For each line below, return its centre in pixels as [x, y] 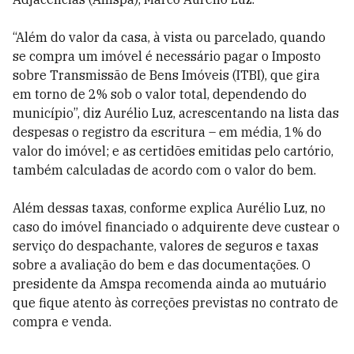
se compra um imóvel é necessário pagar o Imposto [167, 56]
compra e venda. [62, 322]
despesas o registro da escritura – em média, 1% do [167, 132]
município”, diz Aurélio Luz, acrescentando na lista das [176, 113]
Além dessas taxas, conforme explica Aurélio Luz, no [169, 208]
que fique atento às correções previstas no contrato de [175, 303]
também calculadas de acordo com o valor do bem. [164, 170]
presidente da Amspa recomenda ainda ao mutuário [169, 284]
